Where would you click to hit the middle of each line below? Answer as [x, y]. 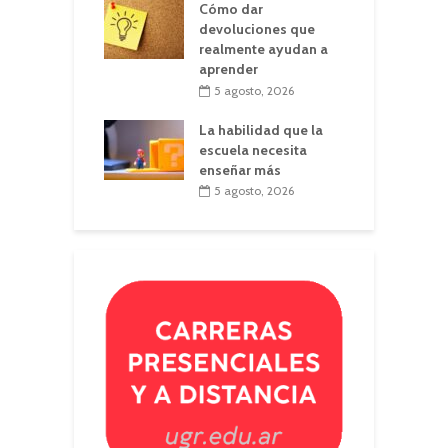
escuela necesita [253, 149]
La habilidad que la [261, 129]
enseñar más [240, 169]
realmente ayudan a [263, 49]
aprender [228, 69]
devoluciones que [257, 29]
